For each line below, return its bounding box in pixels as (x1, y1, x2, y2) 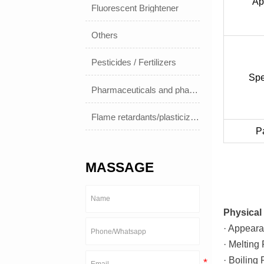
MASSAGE (85, 159, 154, 175)
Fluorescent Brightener (91, 3, 179, 14)
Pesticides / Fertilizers (91, 57, 177, 68)
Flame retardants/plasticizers (190, 111, 200, 122)
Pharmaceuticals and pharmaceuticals (189, 84, 199, 95)
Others (91, 30, 118, 41)
